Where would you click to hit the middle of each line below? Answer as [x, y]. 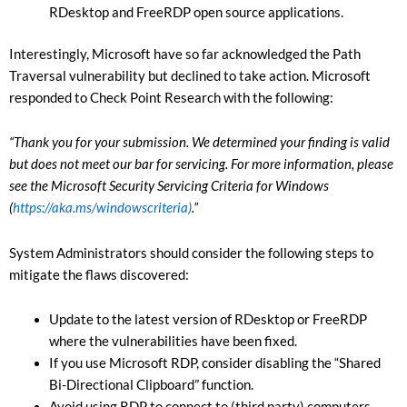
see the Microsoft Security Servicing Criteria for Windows [169, 186]
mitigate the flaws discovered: [99, 274]
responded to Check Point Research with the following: [171, 97]
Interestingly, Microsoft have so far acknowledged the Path [185, 54]
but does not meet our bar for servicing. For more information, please [201, 164]
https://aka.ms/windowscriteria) [102, 208]
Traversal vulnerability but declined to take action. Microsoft [190, 75]
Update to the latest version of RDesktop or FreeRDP [208, 320]
